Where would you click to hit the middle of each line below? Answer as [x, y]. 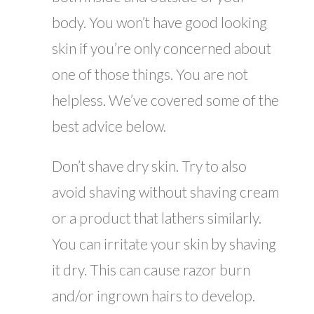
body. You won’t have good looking [159, 22]
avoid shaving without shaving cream [165, 192]
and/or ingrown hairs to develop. [153, 296]
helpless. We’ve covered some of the [165, 100]
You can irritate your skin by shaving [164, 244]
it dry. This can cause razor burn [151, 270]
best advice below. [109, 126]
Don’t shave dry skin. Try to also [149, 166]
